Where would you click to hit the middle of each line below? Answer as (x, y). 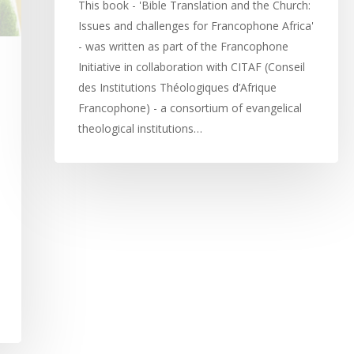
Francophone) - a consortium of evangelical (190, 107)
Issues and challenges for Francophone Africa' (196, 25)
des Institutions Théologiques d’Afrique (177, 87)
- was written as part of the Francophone (183, 46)
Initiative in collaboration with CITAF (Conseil (191, 66)
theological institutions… (140, 128)
